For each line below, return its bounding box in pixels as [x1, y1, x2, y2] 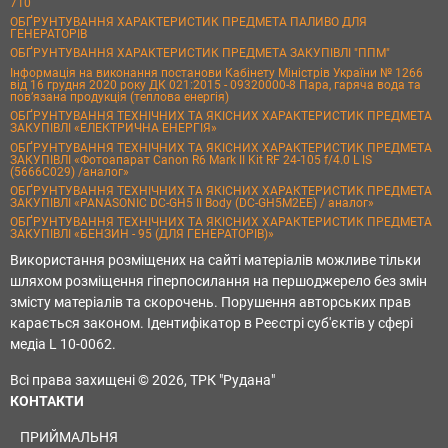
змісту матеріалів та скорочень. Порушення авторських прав [10, 294, 411, 311]
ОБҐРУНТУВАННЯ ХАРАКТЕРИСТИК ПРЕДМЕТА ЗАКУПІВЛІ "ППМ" [10, 46, 390, 61]
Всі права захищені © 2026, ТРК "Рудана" [10, 372, 275, 389]
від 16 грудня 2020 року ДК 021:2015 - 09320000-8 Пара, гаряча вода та [10, 77, 421, 92]
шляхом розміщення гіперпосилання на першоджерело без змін [10, 273, 427, 290]
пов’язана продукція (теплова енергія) [10, 89, 229, 104]
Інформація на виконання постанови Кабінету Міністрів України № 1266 [10, 65, 423, 80]
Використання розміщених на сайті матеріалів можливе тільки [10, 252, 421, 269]
